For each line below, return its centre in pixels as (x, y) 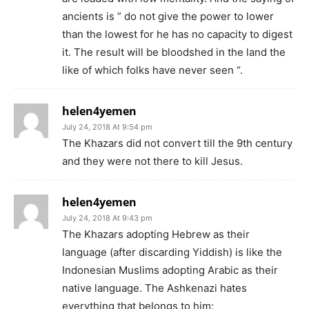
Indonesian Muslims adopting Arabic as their (170, 270)
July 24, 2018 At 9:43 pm (107, 218)
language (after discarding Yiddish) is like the (172, 252)
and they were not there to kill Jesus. (152, 161)
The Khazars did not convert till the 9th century (177, 143)
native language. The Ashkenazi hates (154, 288)
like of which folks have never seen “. (152, 70)
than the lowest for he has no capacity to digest (177, 34)
